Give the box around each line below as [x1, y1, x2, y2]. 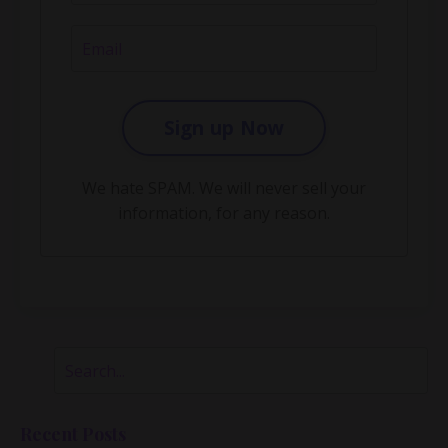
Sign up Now [163, 114, 285, 142]
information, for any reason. [118, 202, 330, 225]
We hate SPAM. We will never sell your [82, 177, 366, 200]
